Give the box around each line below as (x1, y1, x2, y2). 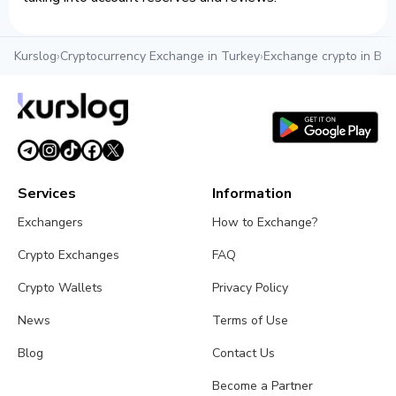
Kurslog (14, 48, 57, 65)
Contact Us (212, 345, 276, 362)
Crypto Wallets (18, 279, 103, 297)
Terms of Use (212, 312, 289, 330)
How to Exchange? (212, 214, 318, 232)
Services (18, 184, 76, 204)
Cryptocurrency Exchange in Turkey (60, 48, 260, 65)
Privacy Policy (212, 279, 289, 297)
